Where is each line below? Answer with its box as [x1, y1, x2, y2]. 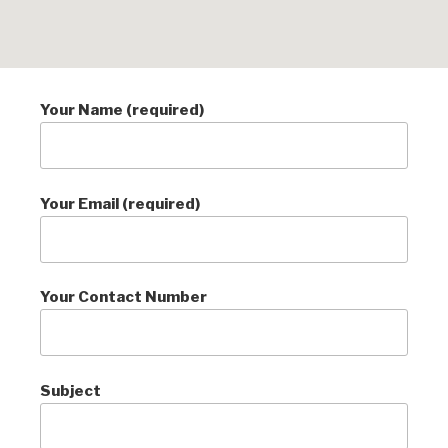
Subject [40, 381, 101, 400]
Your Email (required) [40, 194, 200, 213]
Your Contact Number [40, 288, 207, 306]
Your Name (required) [40, 101, 204, 119]
